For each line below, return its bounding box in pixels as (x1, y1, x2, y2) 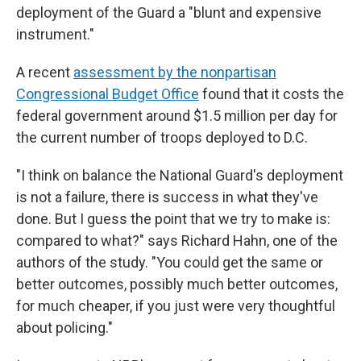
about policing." (16, 319, 113, 336)
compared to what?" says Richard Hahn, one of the (16, 232, 338, 249)
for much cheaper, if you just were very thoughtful (16, 297, 335, 314)
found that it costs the (199, 85, 344, 102)
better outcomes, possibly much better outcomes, (16, 276, 338, 293)
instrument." (16, 26, 94, 43)
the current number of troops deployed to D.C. (16, 129, 308, 146)
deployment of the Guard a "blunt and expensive (16, 4, 322, 21)
